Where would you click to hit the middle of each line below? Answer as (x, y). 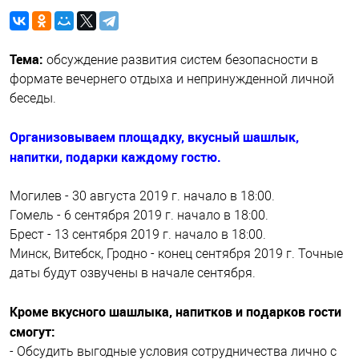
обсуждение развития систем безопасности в (181, 60)
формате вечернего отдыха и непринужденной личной (172, 79)
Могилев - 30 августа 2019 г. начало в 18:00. (142, 196)
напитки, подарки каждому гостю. (115, 157)
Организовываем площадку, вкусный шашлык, (154, 137)
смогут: (32, 332)
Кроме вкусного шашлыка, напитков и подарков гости (175, 312)
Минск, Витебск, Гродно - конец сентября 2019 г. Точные (176, 254)
